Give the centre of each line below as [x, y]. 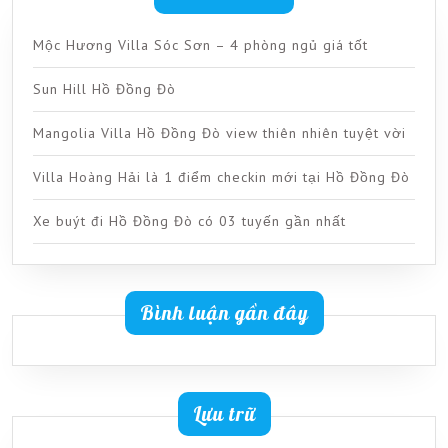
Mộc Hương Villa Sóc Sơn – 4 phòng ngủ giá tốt [200, 45]
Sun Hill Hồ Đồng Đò [104, 89]
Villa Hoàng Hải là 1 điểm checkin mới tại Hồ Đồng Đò [221, 177]
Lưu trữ [224, 414]
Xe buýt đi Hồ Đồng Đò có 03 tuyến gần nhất [189, 221]
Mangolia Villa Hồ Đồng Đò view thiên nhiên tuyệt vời [219, 133]
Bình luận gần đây [224, 313]
